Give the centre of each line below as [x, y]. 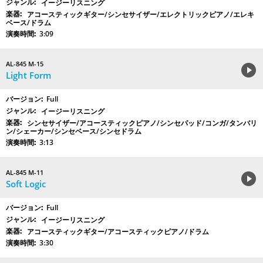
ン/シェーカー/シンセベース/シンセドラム [74, 131]
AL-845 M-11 [25, 173]
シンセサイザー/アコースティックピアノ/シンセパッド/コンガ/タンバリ [142, 123]
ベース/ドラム [28, 23]
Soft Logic [26, 184]
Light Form [28, 75]
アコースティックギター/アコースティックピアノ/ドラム [118, 232]
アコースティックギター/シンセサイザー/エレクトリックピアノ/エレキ [141, 15]
